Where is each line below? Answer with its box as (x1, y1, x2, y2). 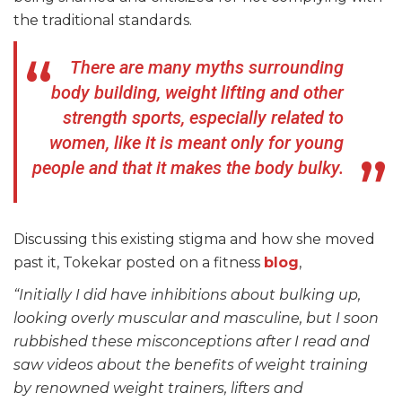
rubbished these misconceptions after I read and (13, 333, 370, 351)
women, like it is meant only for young (49, 132, 344, 154)
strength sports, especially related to (63, 107, 344, 129)
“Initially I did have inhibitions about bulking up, (13, 286, 361, 304)
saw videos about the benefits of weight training (13, 356, 368, 374)
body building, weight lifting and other (51, 82, 344, 104)
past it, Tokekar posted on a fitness (13, 254, 264, 272)
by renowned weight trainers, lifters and (13, 380, 303, 398)
